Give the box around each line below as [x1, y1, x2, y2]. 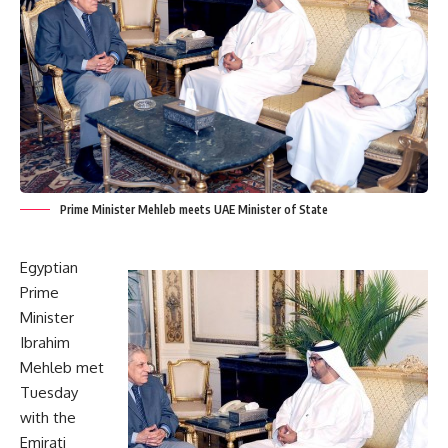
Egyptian [20, 258, 78, 278]
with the [20, 408, 76, 428]
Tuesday [20, 383, 78, 403]
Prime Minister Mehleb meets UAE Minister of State [60, 202, 328, 218]
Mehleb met [20, 358, 104, 378]
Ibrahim [20, 333, 70, 353]
